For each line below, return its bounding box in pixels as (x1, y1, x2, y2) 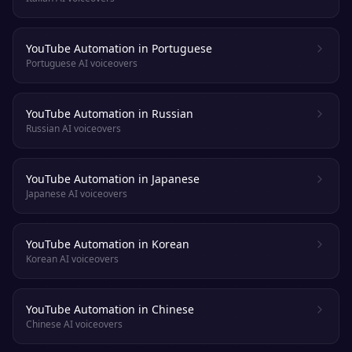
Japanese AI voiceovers (26, 187, 127, 200)
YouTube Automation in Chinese (26, 302, 194, 317)
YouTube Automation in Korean (26, 236, 189, 251)
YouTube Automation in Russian (26, 106, 193, 121)
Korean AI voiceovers (26, 252, 119, 266)
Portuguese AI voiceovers (26, 57, 137, 70)
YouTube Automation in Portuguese (26, 41, 212, 56)
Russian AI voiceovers (26, 122, 121, 135)
